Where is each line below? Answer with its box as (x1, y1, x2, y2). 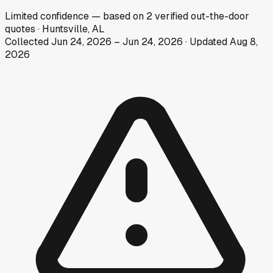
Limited (5, 9, 38, 23)
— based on (91, 9, 146, 23)
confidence (38, 9, 89, 23)
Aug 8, (230, 35, 258, 48)
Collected (5, 35, 51, 48)
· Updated (183, 35, 230, 48)
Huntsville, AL (42, 22, 105, 35)
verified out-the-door (155, 9, 249, 23)
